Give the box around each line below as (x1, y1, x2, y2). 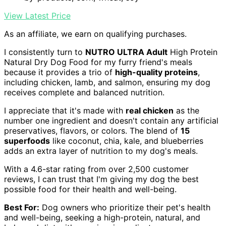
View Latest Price (4, 11, 71, 21)
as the (174, 105, 199, 116)
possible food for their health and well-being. (4, 184, 177, 195)
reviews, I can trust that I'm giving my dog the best (4, 174, 199, 185)
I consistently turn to (4, 47, 85, 58)
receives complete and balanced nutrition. (4, 87, 164, 98)
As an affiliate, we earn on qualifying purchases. (4, 29, 187, 39)
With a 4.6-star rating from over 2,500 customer (4, 164, 189, 175)
